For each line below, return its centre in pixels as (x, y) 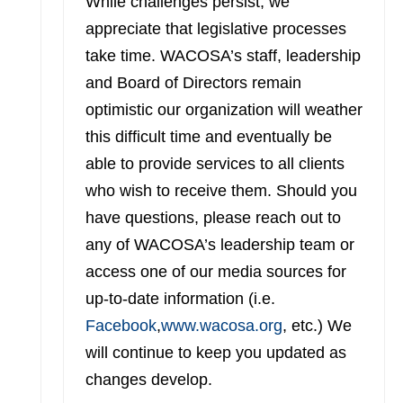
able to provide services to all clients (215, 164)
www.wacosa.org (221, 326)
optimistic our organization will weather (224, 110)
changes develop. (148, 380)
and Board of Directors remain (193, 83)
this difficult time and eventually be (208, 137)
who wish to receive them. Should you (221, 191)
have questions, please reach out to (213, 218)
